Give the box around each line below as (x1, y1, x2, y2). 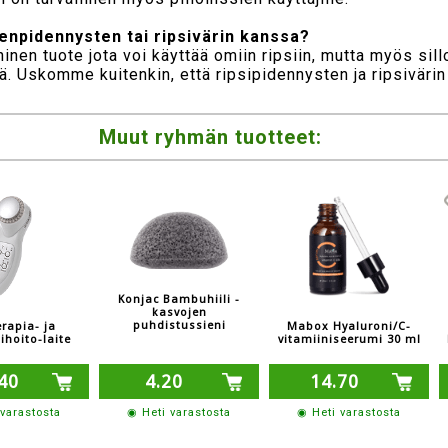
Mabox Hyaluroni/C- (287, 319, 412, 333)
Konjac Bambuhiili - (118, 292, 241, 306)
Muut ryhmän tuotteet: (99, 124, 323, 149)
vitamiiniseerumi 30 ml (277, 332, 421, 346)
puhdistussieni (132, 318, 226, 332)
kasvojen (151, 305, 207, 319)
